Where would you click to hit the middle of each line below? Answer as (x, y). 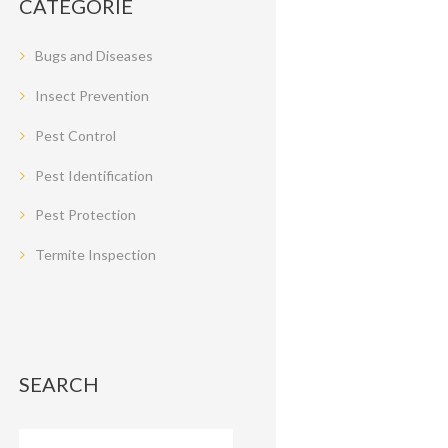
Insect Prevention (92, 95)
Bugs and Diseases (94, 55)
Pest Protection (86, 215)
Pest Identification (94, 175)
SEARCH (59, 383)
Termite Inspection (96, 255)
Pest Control (76, 135)
